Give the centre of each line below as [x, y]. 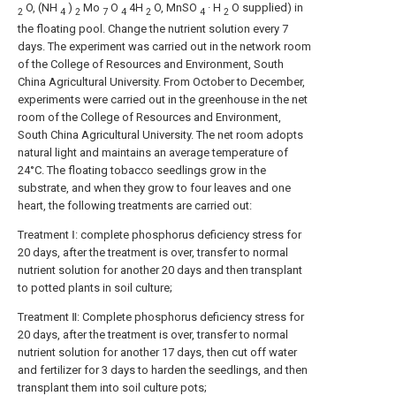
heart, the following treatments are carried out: [135, 206]
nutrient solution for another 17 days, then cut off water [157, 353]
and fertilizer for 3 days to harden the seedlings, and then [163, 370]
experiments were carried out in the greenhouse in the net [163, 100]
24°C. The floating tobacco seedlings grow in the [142, 171]
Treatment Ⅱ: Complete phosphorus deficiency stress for [161, 317]
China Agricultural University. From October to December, [161, 82]
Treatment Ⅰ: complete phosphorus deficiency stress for [160, 235]
